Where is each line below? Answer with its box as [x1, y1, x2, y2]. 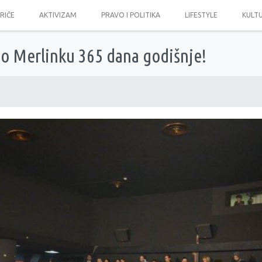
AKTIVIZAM [39, 11, 77, 19]
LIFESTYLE [184, 11, 218, 19]
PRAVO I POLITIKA [101, 11, 160, 19]
